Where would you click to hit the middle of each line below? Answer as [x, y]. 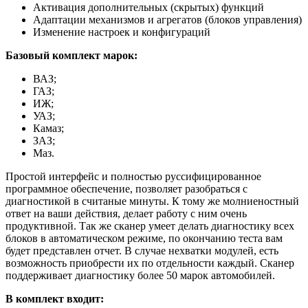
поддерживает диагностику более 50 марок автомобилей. [140, 276]
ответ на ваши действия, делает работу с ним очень [126, 214]
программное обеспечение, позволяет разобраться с [126, 189]
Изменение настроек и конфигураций [122, 32]
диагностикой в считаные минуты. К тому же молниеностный [152, 201]
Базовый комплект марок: [71, 56]
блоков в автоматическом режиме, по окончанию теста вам [144, 239]
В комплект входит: [55, 299]
